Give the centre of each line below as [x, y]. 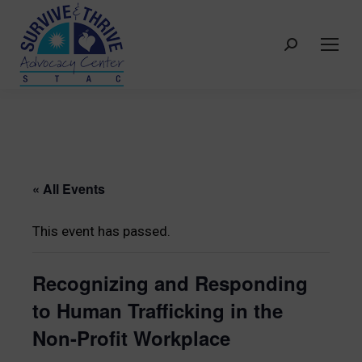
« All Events [69, 189]
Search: [306, 48]
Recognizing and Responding [170, 283]
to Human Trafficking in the [158, 310]
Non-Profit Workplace [131, 338]
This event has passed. [101, 231]
